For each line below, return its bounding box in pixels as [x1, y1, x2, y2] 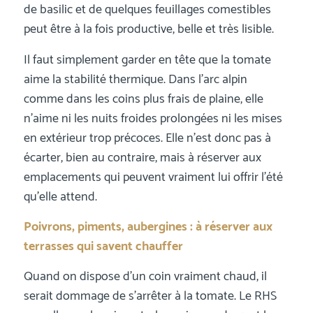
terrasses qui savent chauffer [23, 235, 183, 257]
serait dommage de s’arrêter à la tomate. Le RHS [23, 286, 277, 307]
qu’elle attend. [23, 186, 97, 208]
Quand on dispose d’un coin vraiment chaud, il [23, 266, 267, 288]
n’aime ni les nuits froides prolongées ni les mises [23, 108, 282, 129]
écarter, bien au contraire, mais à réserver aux [23, 147, 261, 168]
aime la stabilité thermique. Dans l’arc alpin [23, 68, 247, 90]
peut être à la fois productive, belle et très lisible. [23, 19, 274, 41]
